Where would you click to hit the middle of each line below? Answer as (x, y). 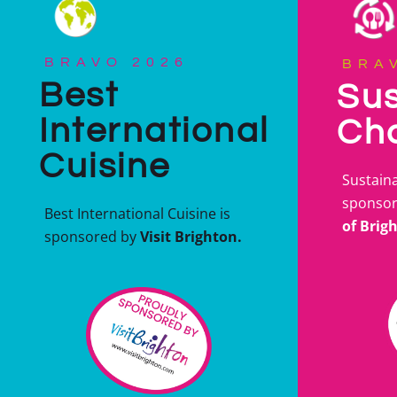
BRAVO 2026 (117, 62)
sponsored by (92, 237)
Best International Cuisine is (137, 214)
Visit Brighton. (191, 237)
